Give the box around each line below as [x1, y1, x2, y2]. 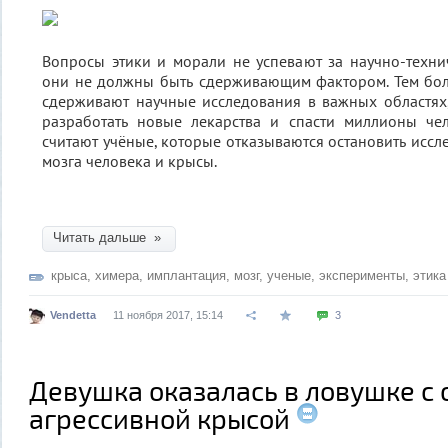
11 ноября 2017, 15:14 [113, 309, 223, 321]
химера [95, 268, 139, 283]
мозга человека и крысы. [42, 151, 217, 171]
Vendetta [50, 308, 96, 321]
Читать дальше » [53, 230, 165, 245]
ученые [267, 268, 311, 283]
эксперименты [319, 268, 405, 283]
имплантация [147, 268, 226, 283]
